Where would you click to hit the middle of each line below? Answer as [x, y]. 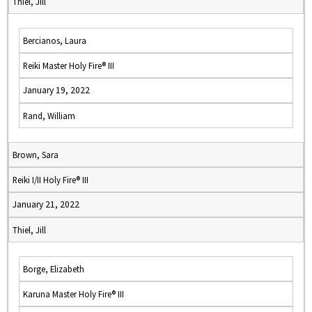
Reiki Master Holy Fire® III [69, 65]
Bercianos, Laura [55, 40]
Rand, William [49, 116]
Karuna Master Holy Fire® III [73, 294]
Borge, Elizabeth [54, 269]
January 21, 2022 [46, 204]
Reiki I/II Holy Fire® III [50, 180]
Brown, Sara [36, 155]
